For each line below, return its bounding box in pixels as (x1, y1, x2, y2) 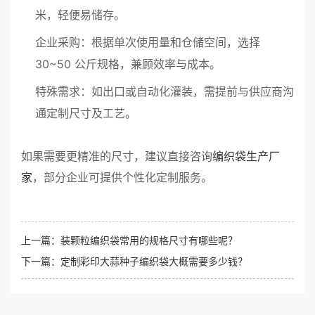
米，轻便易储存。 (35, 8, 125, 22)
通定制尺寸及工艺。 (35, 106, 136, 120)
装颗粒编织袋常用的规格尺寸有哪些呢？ (60, 233, 238, 247)
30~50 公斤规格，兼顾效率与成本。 (35, 57, 221, 71)
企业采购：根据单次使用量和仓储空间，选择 (35, 35, 260, 49)
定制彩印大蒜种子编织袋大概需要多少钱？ (60, 254, 247, 268)
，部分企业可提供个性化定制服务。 (32, 169, 212, 185)
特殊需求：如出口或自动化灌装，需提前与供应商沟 (35, 84, 294, 98)
